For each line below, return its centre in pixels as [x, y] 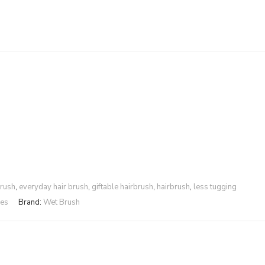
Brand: [31, 202]
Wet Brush [62, 202]
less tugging [215, 187]
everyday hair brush [53, 187]
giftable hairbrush [122, 187]
